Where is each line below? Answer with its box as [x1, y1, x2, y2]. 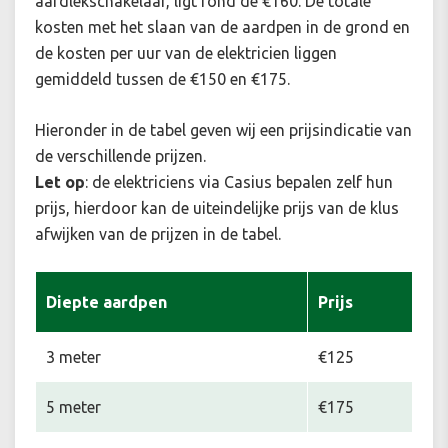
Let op [35, 173, 85, 192]
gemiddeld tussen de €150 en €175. [35, 70, 294, 89]
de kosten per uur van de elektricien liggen [35, 44, 337, 63]
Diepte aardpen [46, 293, 167, 312]
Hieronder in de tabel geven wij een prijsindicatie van [35, 121, 412, 140]
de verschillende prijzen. [35, 147, 206, 166]
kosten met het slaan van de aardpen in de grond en [35, 18, 410, 37]
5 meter [46, 398, 101, 417]
